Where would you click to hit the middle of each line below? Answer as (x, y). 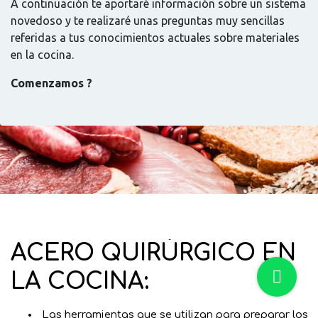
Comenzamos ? (51, 83)
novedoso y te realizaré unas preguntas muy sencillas (148, 21)
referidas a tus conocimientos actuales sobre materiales (155, 38)
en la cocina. (42, 55)
